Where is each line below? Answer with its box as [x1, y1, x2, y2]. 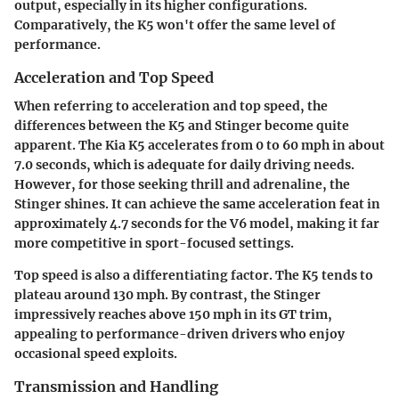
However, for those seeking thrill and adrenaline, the [14, 176, 350, 193]
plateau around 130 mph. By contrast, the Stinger [14, 287, 321, 304]
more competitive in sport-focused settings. [14, 235, 294, 252]
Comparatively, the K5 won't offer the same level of [14, 16, 336, 33]
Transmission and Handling [14, 378, 218, 396]
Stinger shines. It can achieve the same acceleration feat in [14, 196, 380, 213]
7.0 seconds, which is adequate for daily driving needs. [14, 157, 354, 174]
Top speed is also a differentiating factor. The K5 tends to [14, 267, 373, 284]
